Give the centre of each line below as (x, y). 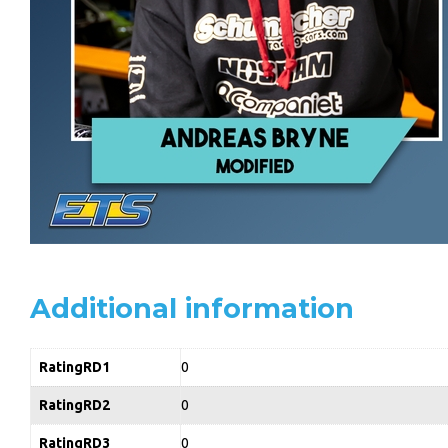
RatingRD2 (74, 404)
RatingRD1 (74, 366)
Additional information (192, 308)
